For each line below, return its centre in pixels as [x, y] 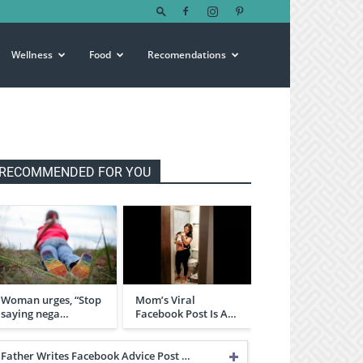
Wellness [32, 55]
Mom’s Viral [165, 299]
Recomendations [187, 55]
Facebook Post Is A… [186, 313]
